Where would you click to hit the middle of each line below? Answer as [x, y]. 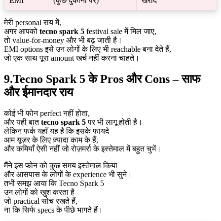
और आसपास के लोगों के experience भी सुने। [68, 174]
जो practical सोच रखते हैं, [41, 201]
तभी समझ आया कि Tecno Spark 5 [54, 183]
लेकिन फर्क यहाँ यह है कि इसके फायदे [56, 131]
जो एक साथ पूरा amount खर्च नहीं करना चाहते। [72, 58]
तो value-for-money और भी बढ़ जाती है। [63, 40]
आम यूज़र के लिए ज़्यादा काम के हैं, [51, 140]
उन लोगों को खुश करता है [39, 192]
